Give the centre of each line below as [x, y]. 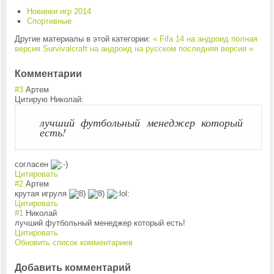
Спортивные [49, 21]
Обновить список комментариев [73, 243]
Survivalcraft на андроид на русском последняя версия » [148, 49]
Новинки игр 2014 [59, 11]
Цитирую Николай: [49, 99]
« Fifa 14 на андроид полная [204, 39]
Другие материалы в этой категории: [82, 39]
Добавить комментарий [72, 268]
